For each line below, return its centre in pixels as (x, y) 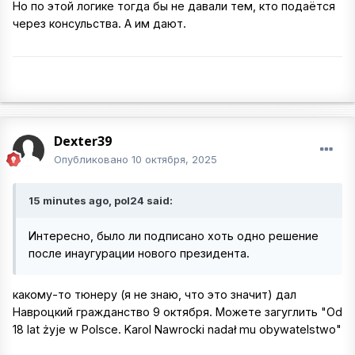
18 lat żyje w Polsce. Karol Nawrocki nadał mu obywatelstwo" (177, 330)
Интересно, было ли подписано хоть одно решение (174, 236)
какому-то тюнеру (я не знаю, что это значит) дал (155, 295)
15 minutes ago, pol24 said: (101, 200)
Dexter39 (83, 141)
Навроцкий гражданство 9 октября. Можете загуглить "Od (177, 312)
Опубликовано (93, 159)
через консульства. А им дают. (99, 24)
